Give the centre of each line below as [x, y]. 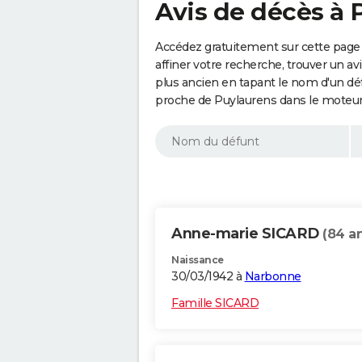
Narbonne [273, 277]
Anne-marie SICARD [247, 234]
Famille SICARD [215, 303]
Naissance [198, 260]
